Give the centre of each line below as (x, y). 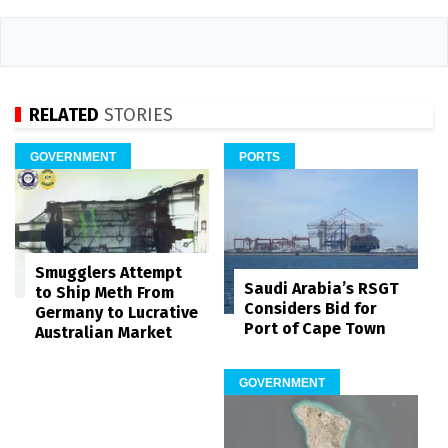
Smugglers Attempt (108, 273)
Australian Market (103, 333)
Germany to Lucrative (116, 313)
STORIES (136, 114)
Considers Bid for (310, 309)
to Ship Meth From (104, 293)
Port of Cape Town (315, 329)
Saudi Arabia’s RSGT (321, 289)
